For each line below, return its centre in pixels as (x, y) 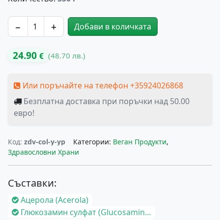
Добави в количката (113, 27)
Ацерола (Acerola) (55, 200)
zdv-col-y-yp (45, 142)
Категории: (93, 142)
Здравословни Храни (43, 152)
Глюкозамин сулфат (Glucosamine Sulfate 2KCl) (83, 212)
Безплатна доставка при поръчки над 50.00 (107, 101)
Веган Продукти (140, 142)
